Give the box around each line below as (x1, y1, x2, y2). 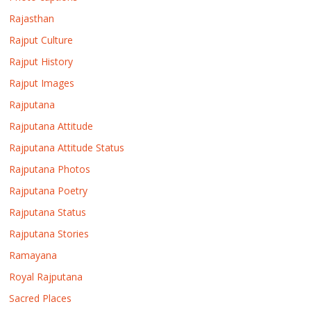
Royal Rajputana (9, 270, 83, 283)
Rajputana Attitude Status (9, 141, 125, 154)
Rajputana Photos (9, 162, 91, 176)
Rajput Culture (9, 33, 74, 47)
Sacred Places (9, 292, 72, 305)
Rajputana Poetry (9, 184, 88, 197)
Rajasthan (9, 12, 55, 25)
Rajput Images (9, 76, 75, 90)
